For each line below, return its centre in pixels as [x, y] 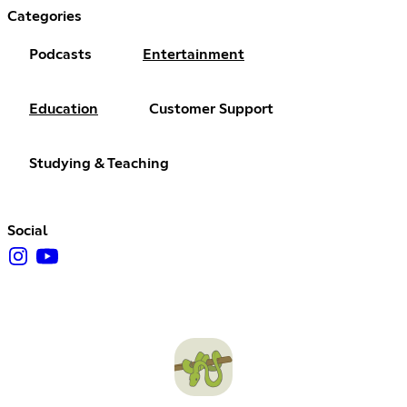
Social [28, 231]
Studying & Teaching [99, 164]
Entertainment [194, 55]
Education [64, 109]
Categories [45, 17]
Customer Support [211, 109]
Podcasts [60, 55]
